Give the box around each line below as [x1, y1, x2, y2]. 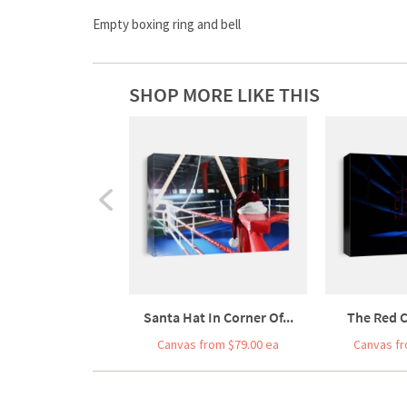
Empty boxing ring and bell [93, 15, 241, 33]
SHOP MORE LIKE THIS [129, 81, 320, 107]
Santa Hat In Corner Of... [143, 307, 293, 326]
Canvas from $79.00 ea [157, 335, 279, 352]
